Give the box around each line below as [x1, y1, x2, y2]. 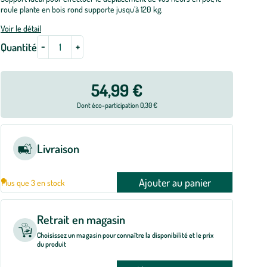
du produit [37, 240, 66, 249]
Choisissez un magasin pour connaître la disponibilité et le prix [37, 231, 213, 240]
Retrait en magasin [37, 212, 125, 227]
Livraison [37, 141, 79, 156]
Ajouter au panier [138, 176, 211, 189]
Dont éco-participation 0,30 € [76, 101, 157, 110]
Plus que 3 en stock [1, 177, 65, 188]
